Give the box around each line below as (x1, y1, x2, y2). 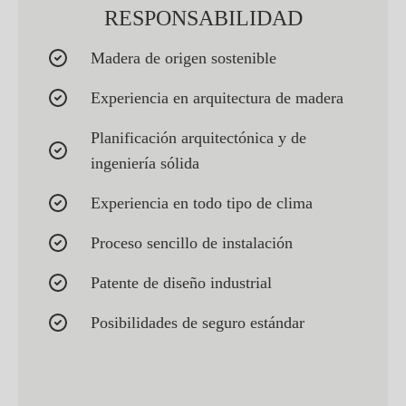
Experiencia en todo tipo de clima (91, 194, 313, 213)
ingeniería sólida (91, 154, 199, 173)
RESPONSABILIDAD (103, 6, 303, 31)
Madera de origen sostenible (91, 49, 276, 68)
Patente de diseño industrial (91, 274, 272, 293)
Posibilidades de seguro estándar (91, 314, 304, 333)
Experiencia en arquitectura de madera (91, 89, 343, 108)
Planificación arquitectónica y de (91, 129, 306, 148)
